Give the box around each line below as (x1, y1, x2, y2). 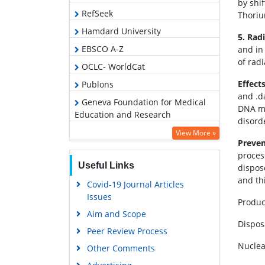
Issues (86, 190, 112, 202)
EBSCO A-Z (79, 43, 124, 54)
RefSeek (79, 7, 113, 19)
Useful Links (77, 160, 134, 170)
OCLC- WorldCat (79, 60, 145, 72)
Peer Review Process (86, 225, 167, 237)
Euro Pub (79, 126, 118, 138)
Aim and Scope (86, 208, 146, 219)
